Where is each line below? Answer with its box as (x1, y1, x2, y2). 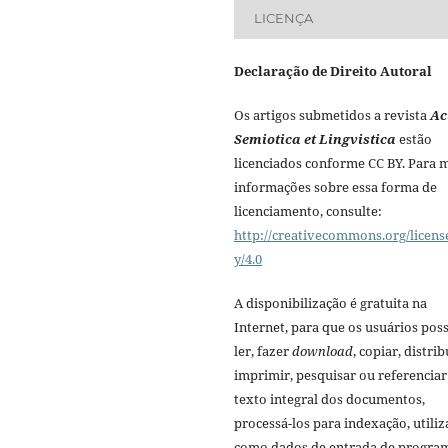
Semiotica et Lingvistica (234, 130, 396, 149)
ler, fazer (234, 342, 292, 361)
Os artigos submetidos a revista (234, 106, 430, 125)
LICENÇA (254, 9, 314, 26)
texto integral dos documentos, (234, 390, 425, 409)
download (292, 342, 353, 361)
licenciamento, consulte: (234, 202, 382, 221)
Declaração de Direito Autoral (234, 62, 432, 81)
